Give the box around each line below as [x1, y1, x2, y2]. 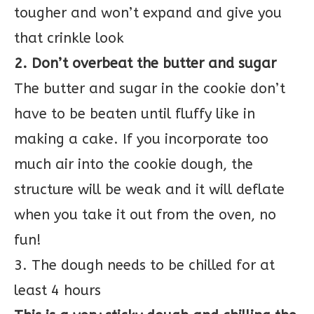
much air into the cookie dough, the [14, 156, 253, 172]
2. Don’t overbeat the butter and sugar [14, 55, 276, 71]
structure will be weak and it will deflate [14, 181, 285, 198]
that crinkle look [14, 29, 124, 46]
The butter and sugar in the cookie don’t [14, 80, 285, 97]
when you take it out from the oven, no [14, 206, 276, 223]
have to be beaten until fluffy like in [14, 105, 255, 122]
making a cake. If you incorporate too [14, 130, 268, 147]
